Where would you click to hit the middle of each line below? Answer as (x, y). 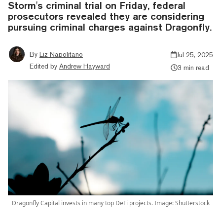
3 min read (193, 67)
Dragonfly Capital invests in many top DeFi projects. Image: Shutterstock (110, 203)
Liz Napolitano (61, 54)
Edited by (43, 66)
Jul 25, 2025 (195, 55)
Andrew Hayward (85, 66)
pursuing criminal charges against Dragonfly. (110, 27)
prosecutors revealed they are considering (106, 16)
